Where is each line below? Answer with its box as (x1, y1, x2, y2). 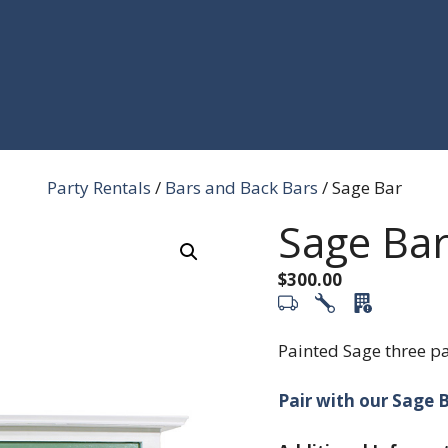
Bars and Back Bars (164, 176, 318, 199)
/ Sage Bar (317, 176, 402, 199)
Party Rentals (46, 176, 151, 199)
